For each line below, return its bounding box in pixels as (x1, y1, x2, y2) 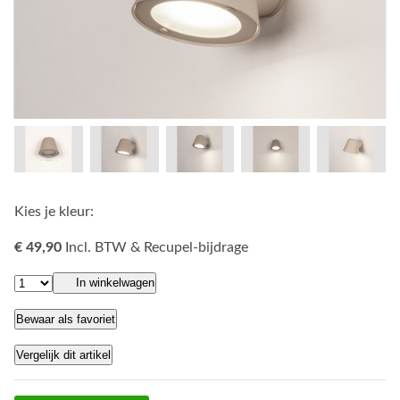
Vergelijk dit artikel (16, 348, 111, 362)
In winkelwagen (76, 275, 154, 289)
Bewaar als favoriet (16, 312, 115, 326)
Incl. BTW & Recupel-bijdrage (65, 239, 248, 254)
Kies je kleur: (14, 204, 94, 219)
